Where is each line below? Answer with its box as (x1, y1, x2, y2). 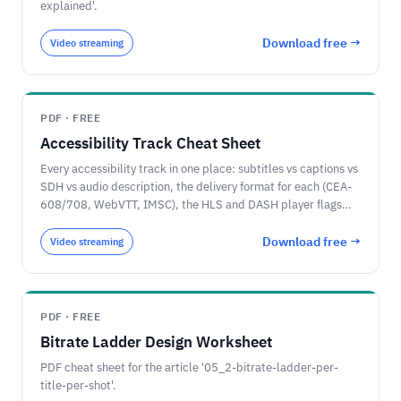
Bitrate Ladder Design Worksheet (40, 332, 272, 352)
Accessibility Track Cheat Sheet (40, 133, 260, 153)
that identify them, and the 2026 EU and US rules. (40, 215, 300, 230)
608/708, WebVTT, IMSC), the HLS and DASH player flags (40, 197, 342, 212)
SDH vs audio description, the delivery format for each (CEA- (40, 179, 352, 194)
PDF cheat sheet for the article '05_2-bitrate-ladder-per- (40, 360, 338, 375)
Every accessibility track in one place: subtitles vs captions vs (40, 161, 358, 176)
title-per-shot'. (40, 378, 116, 393)
